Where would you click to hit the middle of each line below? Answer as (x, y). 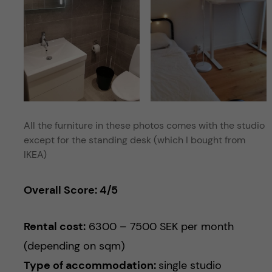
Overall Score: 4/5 (70, 190)
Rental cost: (54, 227)
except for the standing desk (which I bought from (134, 140)
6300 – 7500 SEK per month (159, 227)
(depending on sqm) (74, 246)
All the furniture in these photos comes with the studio (144, 126)
